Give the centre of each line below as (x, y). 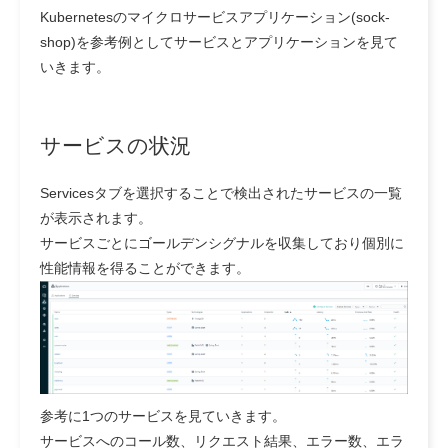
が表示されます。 (96, 217)
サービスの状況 (115, 145)
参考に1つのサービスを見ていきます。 (163, 415)
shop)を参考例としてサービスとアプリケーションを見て (219, 41)
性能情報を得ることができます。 (145, 267)
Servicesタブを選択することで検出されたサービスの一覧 (221, 192)
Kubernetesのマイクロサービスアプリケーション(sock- (215, 16)
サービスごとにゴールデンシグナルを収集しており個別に (222, 242)
